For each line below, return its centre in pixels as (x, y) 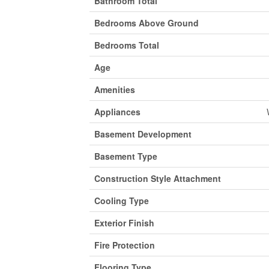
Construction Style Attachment (157, 178)
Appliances (117, 111)
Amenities (114, 89)
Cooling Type (121, 200)
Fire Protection (124, 245)
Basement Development (143, 134)
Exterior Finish (124, 222)
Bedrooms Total (126, 45)
